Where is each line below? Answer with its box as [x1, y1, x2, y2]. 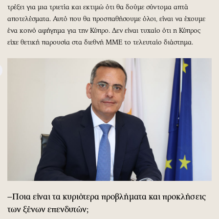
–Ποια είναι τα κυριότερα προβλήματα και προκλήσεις [7, 191, 206, 201]
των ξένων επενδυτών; [7, 204, 88, 214]
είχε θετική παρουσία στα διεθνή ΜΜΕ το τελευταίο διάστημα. [7, 38, 193, 46]
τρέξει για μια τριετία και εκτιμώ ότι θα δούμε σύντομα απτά [7, 2, 188, 11]
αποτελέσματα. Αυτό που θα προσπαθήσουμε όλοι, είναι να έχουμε [7, 14, 205, 23]
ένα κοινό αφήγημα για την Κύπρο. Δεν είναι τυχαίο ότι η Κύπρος [7, 26, 200, 35]
